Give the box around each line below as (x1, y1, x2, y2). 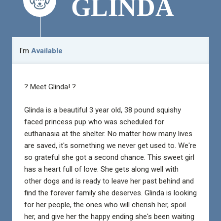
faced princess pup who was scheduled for (24, 117, 164, 126)
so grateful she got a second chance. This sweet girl (24, 152, 194, 162)
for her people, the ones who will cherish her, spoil (24, 200, 186, 209)
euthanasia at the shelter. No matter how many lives (24, 129, 192, 138)
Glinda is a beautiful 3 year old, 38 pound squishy (24, 105, 181, 114)
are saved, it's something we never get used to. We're (24, 141, 196, 150)
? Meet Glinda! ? (24, 82, 76, 92)
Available (31, 46, 63, 56)
